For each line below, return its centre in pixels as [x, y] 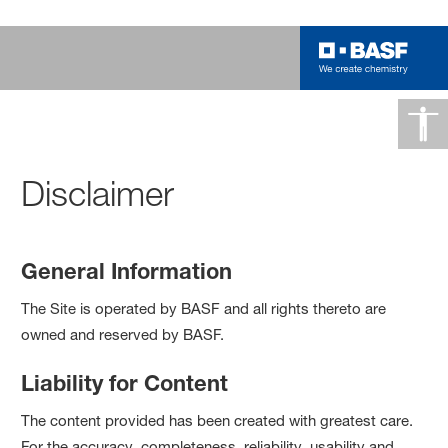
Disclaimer [98, 193]
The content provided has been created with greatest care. [217, 420]
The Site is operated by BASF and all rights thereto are [204, 308]
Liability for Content [125, 382]
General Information [127, 270]
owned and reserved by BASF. [123, 334]
